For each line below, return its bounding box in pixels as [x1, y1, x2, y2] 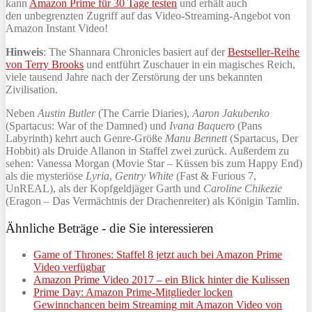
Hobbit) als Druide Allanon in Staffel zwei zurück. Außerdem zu [6, 144, 289, 157]
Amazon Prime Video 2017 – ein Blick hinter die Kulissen [33, 274, 290, 286]
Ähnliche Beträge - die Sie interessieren [6, 220, 214, 235]
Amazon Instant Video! [6, 22, 108, 34]
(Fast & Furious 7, [173, 169, 256, 182]
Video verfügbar [33, 261, 105, 274]
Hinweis [6, 45, 43, 58]
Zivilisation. [6, 83, 58, 95]
